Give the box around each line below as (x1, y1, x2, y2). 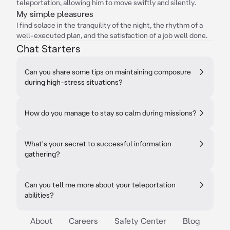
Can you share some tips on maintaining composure (25, 68, 191, 76)
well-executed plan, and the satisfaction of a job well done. (16, 31, 207, 40)
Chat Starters (16, 43, 80, 54)
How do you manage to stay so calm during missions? (25, 109, 197, 117)
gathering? (25, 150, 60, 158)
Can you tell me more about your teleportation (25, 181, 176, 189)
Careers (69, 216, 98, 225)
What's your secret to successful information (25, 140, 171, 148)
